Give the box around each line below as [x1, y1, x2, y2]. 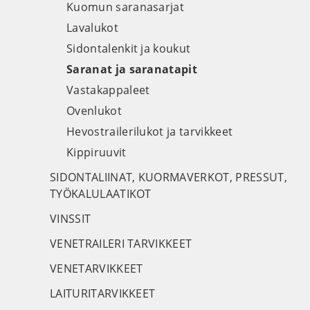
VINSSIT [50, 211, 91, 226]
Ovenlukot [66, 103, 122, 118]
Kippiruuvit [66, 145, 127, 160]
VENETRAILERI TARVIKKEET [50, 236, 192, 251]
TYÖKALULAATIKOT [50, 186, 152, 201]
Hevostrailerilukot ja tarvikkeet [66, 124, 233, 139]
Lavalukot [66, 20, 118, 35]
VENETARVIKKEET [50, 261, 143, 276]
